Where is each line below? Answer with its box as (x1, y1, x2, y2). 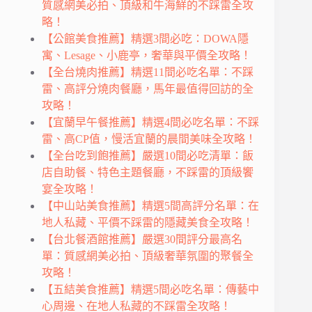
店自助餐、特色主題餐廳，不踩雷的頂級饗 (42, 166, 253, 179)
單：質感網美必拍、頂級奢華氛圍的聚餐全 (42, 250, 253, 263)
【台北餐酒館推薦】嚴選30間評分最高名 (42, 233, 242, 246)
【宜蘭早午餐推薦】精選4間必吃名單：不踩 (42, 116, 259, 129)
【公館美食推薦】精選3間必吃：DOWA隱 (42, 33, 249, 45)
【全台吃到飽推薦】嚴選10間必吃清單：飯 (42, 150, 253, 162)
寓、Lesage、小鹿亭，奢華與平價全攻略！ (42, 49, 251, 62)
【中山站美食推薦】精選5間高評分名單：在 (42, 200, 259, 212)
